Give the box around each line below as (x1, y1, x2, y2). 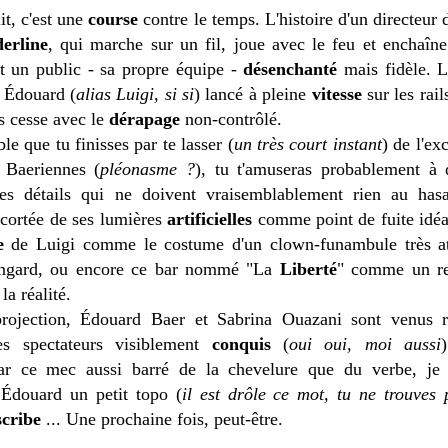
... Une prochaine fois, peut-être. (41, 409, 288, 430)
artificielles (167, 209, 253, 230)
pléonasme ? (100, 159, 196, 180)
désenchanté (243, 59, 338, 80)
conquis (211, 334, 271, 355)
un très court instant (233, 134, 382, 155)
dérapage (109, 109, 180, 130)
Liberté (279, 259, 337, 280)
